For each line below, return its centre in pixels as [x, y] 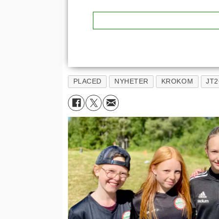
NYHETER [131, 82]
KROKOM [177, 82]
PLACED [87, 82]
